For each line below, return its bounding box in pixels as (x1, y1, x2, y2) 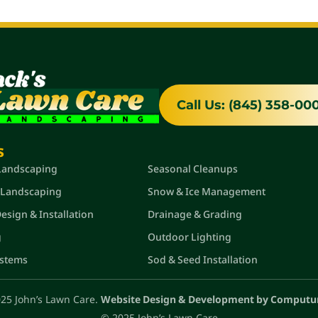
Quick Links (148, 141, 235, 159)
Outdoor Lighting (148, 229, 232, 243)
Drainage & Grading (148, 207, 243, 221)
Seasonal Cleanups (148, 161, 238, 175)
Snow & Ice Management (148, 184, 266, 198)
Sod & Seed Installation (148, 252, 258, 266)
